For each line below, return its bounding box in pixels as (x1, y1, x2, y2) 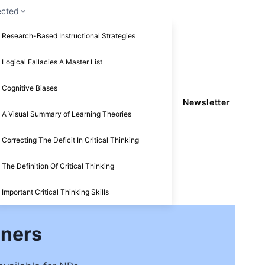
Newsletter (183, 97, 230, 108)
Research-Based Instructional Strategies (2, 31, 136, 40)
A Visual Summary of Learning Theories (2, 109, 132, 118)
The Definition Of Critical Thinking (2, 161, 115, 170)
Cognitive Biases (2, 83, 58, 92)
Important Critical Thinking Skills (2, 187, 109, 196)
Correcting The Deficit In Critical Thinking (2, 135, 140, 144)
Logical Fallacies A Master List (2, 57, 103, 66)
